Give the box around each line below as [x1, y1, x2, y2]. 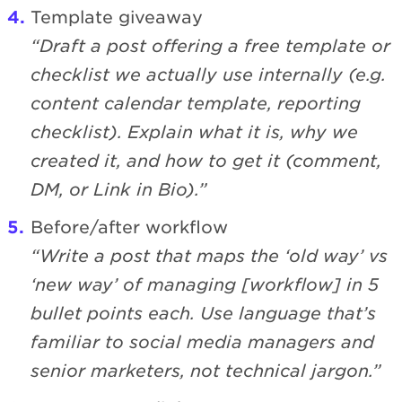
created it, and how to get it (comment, [31, 151, 381, 172]
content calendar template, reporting [31, 93, 361, 115]
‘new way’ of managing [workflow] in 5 [31, 275, 379, 296]
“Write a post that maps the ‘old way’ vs [31, 246, 388, 267]
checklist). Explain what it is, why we [31, 122, 358, 144]
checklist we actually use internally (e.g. [31, 65, 386, 86]
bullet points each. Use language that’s [31, 303, 376, 325]
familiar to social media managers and [31, 332, 374, 354]
